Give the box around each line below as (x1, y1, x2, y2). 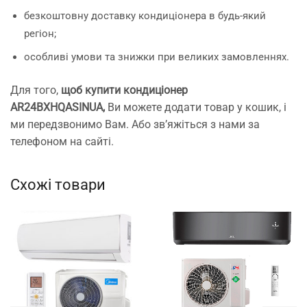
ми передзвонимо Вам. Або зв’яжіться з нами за (10, 117, 260, 131)
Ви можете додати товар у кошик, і (105, 100, 286, 114)
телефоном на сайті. (10, 134, 114, 148)
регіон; (24, 27, 56, 40)
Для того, (10, 83, 61, 97)
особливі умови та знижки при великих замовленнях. (24, 50, 289, 63)
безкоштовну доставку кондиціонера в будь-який (24, 10, 266, 23)
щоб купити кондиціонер (61, 83, 188, 97)
